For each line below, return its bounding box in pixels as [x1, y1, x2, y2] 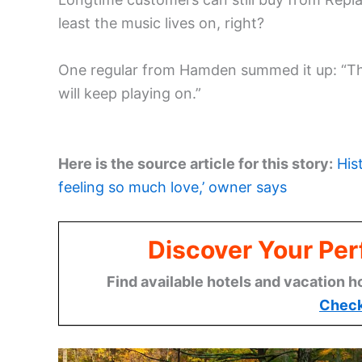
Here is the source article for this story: [58, 154, 333, 172]
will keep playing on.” [58, 84, 201, 102]
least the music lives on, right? [58, 14, 264, 32]
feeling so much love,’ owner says [58, 178, 287, 196]
